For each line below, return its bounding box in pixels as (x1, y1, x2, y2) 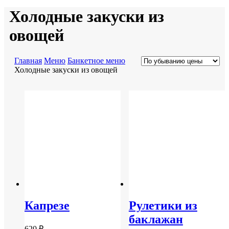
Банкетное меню (67, 56, 125, 65)
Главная (14, 56, 42, 65)
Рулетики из (128, 198, 197, 212)
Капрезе (25, 198, 70, 212)
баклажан (128, 212, 183, 226)
